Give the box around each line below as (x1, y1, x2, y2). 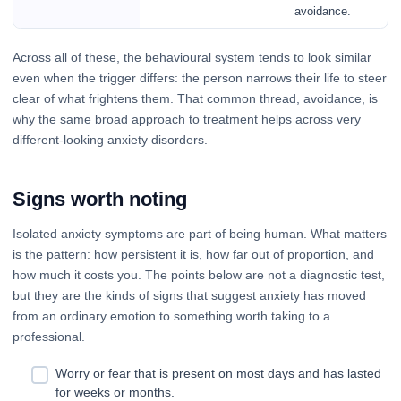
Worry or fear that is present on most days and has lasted (55, 365, 381, 380)
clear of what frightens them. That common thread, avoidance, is (13, 90, 378, 106)
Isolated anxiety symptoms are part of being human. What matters (13, 226, 387, 241)
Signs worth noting (13, 187, 187, 210)
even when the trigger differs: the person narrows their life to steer (13, 70, 387, 85)
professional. (13, 328, 85, 344)
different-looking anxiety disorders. (13, 132, 208, 147)
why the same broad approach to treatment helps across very (13, 111, 361, 126)
